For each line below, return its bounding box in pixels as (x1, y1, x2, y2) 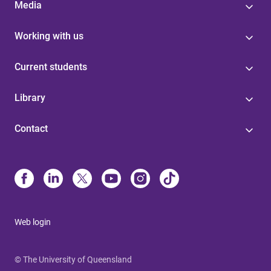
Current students (15, 60, 87, 73)
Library (15, 91, 45, 103)
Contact (15, 122, 48, 134)
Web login (15, 217, 51, 227)
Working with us (15, 30, 83, 42)
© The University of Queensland (15, 254, 132, 264)
